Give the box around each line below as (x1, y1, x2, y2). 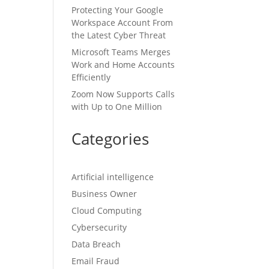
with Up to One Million (71, 101, 163, 113)
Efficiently (71, 71, 111, 83)
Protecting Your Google (71, 4, 164, 16)
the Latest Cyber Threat (71, 29, 166, 41)
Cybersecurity (71, 222, 127, 234)
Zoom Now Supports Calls (71, 88, 175, 100)
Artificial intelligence (71, 171, 154, 183)
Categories (71, 128, 150, 150)
